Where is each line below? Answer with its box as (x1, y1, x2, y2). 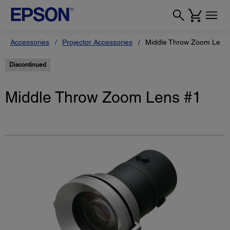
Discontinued (9, 61, 46, 68)
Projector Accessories (62, 38, 132, 46)
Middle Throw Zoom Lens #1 (5, 88, 201, 106)
